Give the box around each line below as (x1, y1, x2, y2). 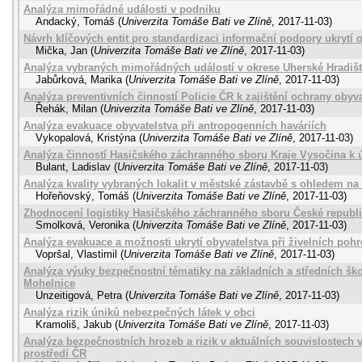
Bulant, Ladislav (36, 161, 111, 173)
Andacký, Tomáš (36, 15, 115, 27)
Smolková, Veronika (36, 219, 129, 231)
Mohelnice (23, 277, 75, 289)
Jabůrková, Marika (36, 74, 122, 86)
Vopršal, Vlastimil (36, 248, 117, 260)
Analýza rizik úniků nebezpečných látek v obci (23, 306, 255, 318)
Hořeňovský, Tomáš (36, 190, 129, 202)
